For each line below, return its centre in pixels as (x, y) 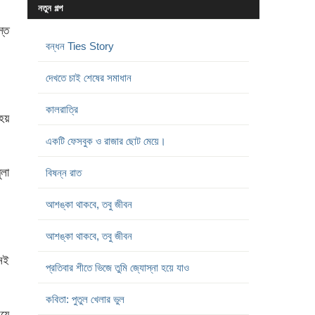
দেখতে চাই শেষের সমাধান (88, 77)
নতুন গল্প (50, 8)
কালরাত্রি (62, 109)
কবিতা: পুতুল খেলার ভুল (85, 299)
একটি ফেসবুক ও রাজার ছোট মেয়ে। (105, 141)
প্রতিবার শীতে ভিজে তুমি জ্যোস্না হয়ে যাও (117, 267)
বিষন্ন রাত (63, 172)
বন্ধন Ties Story (79, 46)
